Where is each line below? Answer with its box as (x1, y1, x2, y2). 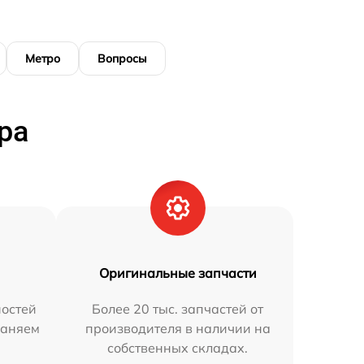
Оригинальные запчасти (98, 265, 257, 282)
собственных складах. (107, 340, 249, 357)
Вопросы (97, 51, 147, 67)
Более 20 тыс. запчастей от (92, 301, 264, 318)
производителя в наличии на (84, 320, 271, 337)
